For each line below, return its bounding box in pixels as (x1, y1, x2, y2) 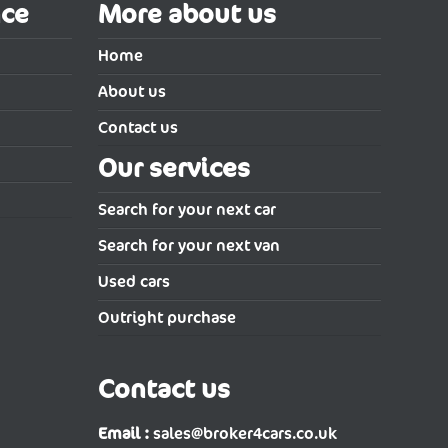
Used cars (98, 271, 171, 293)
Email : (98, 423, 150, 445)
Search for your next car (98, 199, 277, 221)
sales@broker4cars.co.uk (153, 423, 338, 445)
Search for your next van (98, 235, 281, 257)
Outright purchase (98, 307, 237, 329)
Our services (98, 151, 251, 185)
